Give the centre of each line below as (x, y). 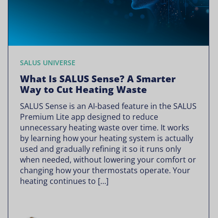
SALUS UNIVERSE (48, 63)
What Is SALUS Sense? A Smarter (98, 79)
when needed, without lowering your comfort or (108, 160)
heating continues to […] (64, 181)
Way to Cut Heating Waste (83, 89)
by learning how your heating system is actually (107, 138)
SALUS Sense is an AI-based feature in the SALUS (108, 106)
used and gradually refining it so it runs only (100, 149)
